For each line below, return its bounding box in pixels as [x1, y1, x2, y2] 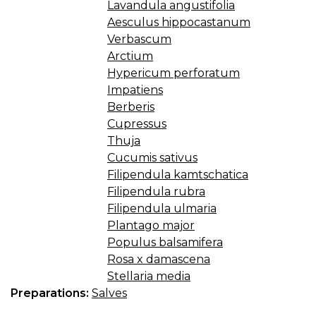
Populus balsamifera [107, 235, 223, 249]
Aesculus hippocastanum [107, 15, 250, 29]
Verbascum [107, 32, 171, 46]
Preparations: [11, 286, 92, 300]
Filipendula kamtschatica [107, 167, 248, 181]
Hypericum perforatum [107, 66, 240, 80]
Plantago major [107, 218, 195, 232]
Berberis [107, 99, 154, 114]
